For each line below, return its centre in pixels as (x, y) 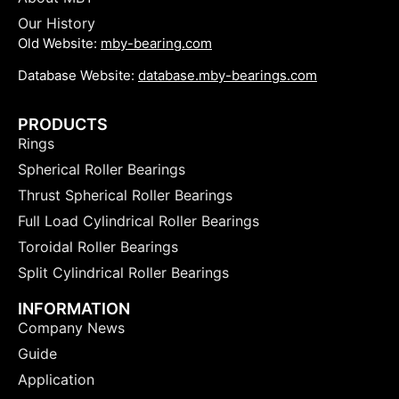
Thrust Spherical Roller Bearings (125, 195)
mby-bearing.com (156, 43)
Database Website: (78, 76)
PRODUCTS (63, 124)
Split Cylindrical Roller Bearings (123, 272)
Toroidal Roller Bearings (98, 246)
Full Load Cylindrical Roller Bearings (138, 220)
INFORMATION (74, 308)
